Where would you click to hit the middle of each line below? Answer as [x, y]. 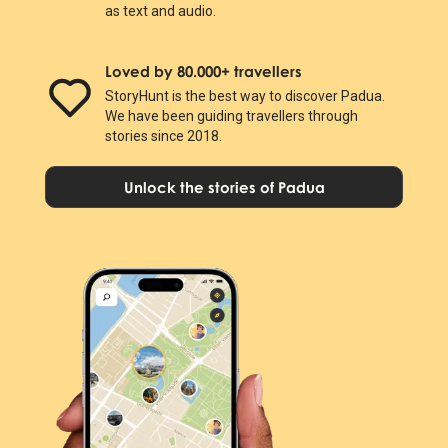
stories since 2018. [163, 135]
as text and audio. [160, 10]
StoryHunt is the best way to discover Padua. [244, 95]
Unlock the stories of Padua [224, 186]
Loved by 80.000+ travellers [203, 70]
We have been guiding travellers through [231, 115]
